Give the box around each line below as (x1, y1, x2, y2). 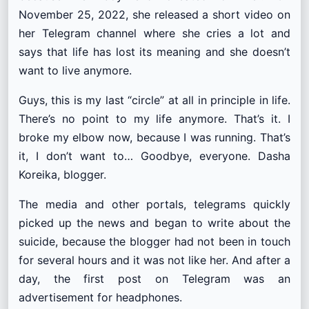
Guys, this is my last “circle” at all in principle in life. (19, 93, 290, 108)
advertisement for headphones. (19, 290, 182, 305)
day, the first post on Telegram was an (19, 272, 290, 286)
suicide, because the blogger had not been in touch (19, 235, 290, 249)
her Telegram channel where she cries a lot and (19, 26, 290, 41)
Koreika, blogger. (19, 168, 106, 182)
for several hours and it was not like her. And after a (19, 253, 290, 268)
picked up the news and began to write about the (19, 216, 290, 230)
